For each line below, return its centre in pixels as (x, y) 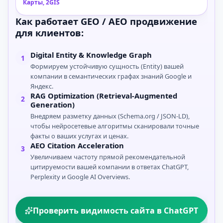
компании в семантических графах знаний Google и (111, 76)
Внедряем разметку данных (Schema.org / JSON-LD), (110, 116)
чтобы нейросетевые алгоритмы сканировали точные (115, 126)
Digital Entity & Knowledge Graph (91, 55)
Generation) (53, 105)
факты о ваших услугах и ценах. (79, 136)
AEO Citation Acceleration (77, 145)
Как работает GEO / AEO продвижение (106, 21)
